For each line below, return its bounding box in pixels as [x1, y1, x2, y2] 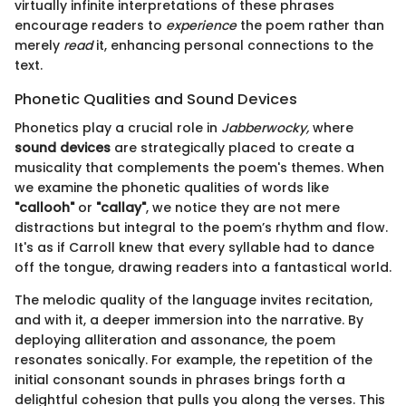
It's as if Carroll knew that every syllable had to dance [14, 237, 374, 256]
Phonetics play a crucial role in [14, 118, 221, 137]
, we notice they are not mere [146, 198, 340, 217]
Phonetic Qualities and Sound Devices [14, 88, 297, 110]
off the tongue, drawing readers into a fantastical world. [14, 257, 391, 276]
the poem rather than [237, 15, 384, 34]
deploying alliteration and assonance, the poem [14, 330, 335, 349]
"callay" [96, 198, 146, 217]
